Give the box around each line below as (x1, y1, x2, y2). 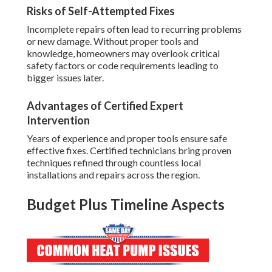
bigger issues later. (27, 72, 104, 84)
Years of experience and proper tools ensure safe (27, 132, 227, 144)
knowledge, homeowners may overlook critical (27, 47, 220, 59)
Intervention (27, 114, 90, 127)
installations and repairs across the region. (27, 169, 200, 181)
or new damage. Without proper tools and (27, 35, 199, 47)
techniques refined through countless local (27, 157, 201, 169)
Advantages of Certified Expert (27, 99, 183, 113)
